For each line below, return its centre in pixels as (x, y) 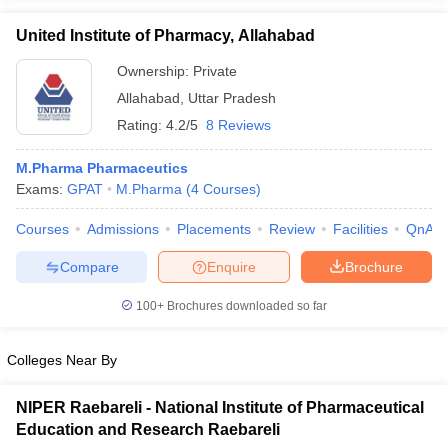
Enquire (231, 266)
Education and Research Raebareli (148, 429)
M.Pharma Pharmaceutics (102, 168)
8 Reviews (238, 125)
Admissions (123, 229)
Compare (89, 266)
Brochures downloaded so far (245, 306)
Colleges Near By (62, 360)
